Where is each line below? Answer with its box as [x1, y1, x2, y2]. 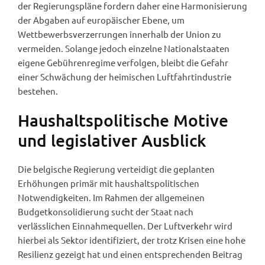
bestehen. [18, 85, 58, 96]
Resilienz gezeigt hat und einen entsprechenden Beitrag [18, 248, 243, 260]
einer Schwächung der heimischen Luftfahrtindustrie [18, 70, 231, 82]
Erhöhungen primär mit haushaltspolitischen [18, 177, 199, 189]
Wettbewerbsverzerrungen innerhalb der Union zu [18, 28, 221, 40]
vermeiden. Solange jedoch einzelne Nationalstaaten [18, 42, 230, 54]
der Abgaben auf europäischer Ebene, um [18, 14, 185, 25]
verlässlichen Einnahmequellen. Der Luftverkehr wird [18, 219, 232, 231]
